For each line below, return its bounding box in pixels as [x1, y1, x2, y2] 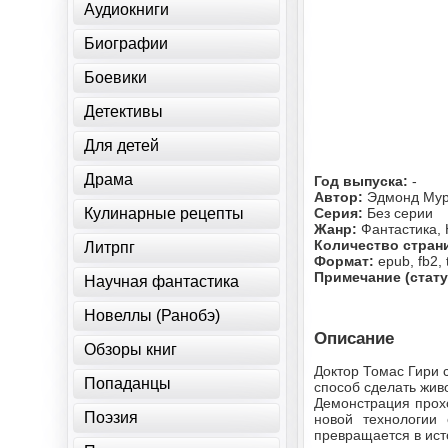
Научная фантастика [84, 273, 240, 290]
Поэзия [84, 409, 139, 426]
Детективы [84, 103, 164, 120]
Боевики [84, 69, 148, 86]
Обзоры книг [84, 341, 178, 358]
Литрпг [84, 239, 136, 256]
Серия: [314, 205, 368, 221]
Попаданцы [84, 375, 172, 392]
